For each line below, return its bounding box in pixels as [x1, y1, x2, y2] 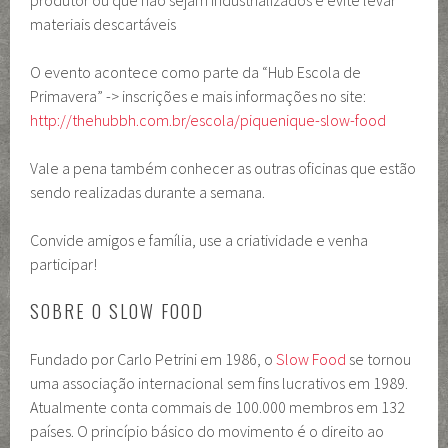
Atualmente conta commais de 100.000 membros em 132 [30, 397, 406, 418]
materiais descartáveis [30, 14, 177, 35]
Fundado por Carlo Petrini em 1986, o [30, 349, 277, 370]
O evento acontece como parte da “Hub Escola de [30, 62, 362, 83]
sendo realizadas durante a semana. [30, 182, 266, 203]
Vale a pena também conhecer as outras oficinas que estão [30, 158, 417, 179]
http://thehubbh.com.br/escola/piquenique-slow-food [30, 110, 387, 131]
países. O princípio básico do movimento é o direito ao [30, 421, 385, 442]
